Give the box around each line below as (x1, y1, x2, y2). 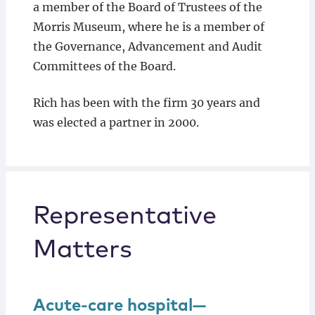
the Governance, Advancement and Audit (32, 39, 262, 54)
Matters (32, 238, 132, 264)
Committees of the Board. (32, 59, 176, 74)
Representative (32, 204, 217, 230)
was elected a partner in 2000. (32, 115, 199, 130)
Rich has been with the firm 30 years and (32, 96, 260, 110)
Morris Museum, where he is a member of (32, 20, 264, 34)
